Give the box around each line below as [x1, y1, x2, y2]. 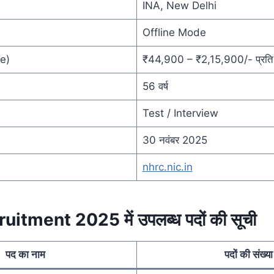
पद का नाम [6, 248, 45, 261]
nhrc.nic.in [142, 160, 193, 173]
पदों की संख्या [224, 248, 273, 261]
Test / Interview [142, 106, 218, 119]
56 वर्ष [142, 80, 168, 92]
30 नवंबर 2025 [142, 133, 207, 146]
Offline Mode [142, 26, 206, 39]
